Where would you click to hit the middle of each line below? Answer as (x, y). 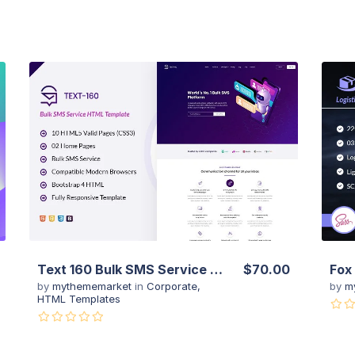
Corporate (172, 286)
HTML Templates (79, 298)
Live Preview (164, 176)
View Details (164, 127)
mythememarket (94, 286)
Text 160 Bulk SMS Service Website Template (217, 269)
